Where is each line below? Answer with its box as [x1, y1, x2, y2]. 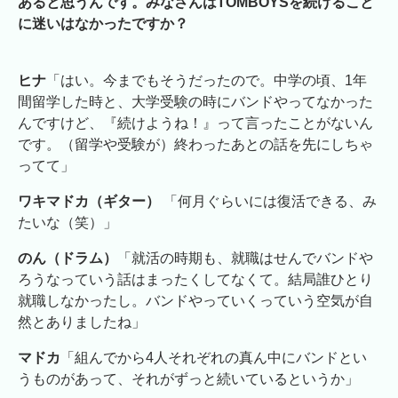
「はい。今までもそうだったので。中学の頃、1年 [46, 72, 367, 88]
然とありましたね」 [18, 314, 146, 330]
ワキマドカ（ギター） [18, 193, 163, 209]
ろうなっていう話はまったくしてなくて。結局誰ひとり [18, 271, 373, 287]
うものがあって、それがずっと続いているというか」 [18, 370, 359, 386]
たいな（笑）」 [18, 214, 117, 230]
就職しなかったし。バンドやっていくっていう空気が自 [18, 292, 373, 308]
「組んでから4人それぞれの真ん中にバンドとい [60, 349, 367, 365]
